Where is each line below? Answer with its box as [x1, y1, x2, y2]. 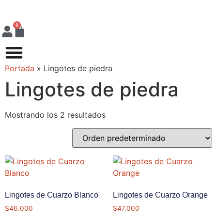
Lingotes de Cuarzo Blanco [5, 191, 98, 199]
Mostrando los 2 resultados [5, 110, 106, 120]
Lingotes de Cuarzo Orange [112, 191, 208, 199]
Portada [5, 63, 34, 73]
